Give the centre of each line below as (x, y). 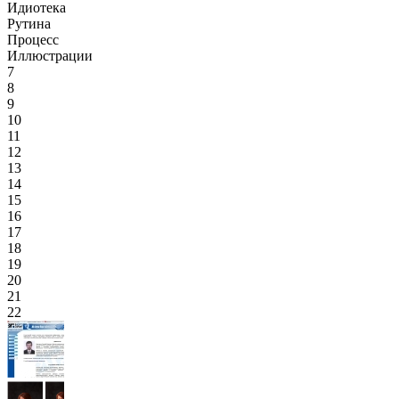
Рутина (29, 24)
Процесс (33, 40)
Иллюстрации (50, 56)
